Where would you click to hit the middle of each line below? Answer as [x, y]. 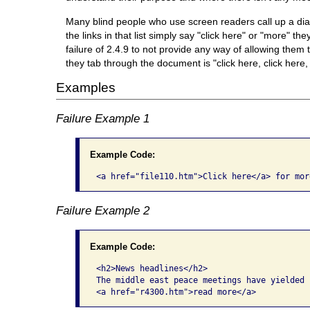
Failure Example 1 [102, 119]
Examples [85, 88]
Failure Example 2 [102, 211]
